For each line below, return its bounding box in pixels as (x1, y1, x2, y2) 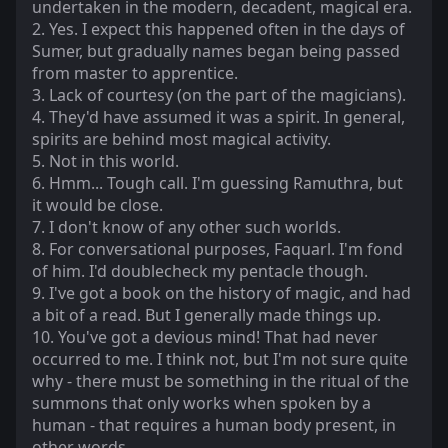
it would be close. (32, 194, 163, 217)
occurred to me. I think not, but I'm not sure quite (32, 348, 408, 371)
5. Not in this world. (32, 150, 179, 173)
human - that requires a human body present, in (32, 414, 396, 437)
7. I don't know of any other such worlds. (32, 216, 341, 239)
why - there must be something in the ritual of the (32, 370, 409, 393)
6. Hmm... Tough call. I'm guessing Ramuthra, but (32, 172, 403, 195)
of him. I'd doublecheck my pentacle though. (32, 260, 368, 283)
